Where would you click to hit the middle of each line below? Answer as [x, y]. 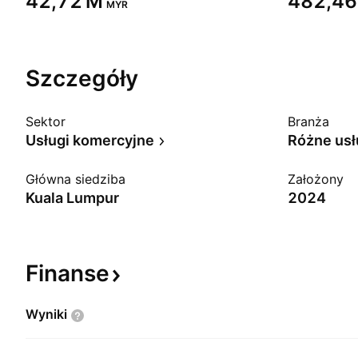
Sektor [46, 121]
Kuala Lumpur [72, 198]
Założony [316, 179]
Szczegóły [82, 78]
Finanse [68, 273]
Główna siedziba [76, 179]
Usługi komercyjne [90, 140]
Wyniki [46, 314]
